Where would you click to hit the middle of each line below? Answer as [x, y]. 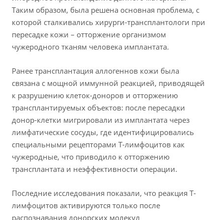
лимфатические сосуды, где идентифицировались [103, 132]
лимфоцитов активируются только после [86, 206]
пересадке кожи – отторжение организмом [89, 35]
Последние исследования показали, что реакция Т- [104, 193]
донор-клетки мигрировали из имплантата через [101, 120]
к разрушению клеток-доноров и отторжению [95, 96]
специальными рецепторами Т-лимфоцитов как [98, 145]
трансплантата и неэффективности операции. [95, 169]
